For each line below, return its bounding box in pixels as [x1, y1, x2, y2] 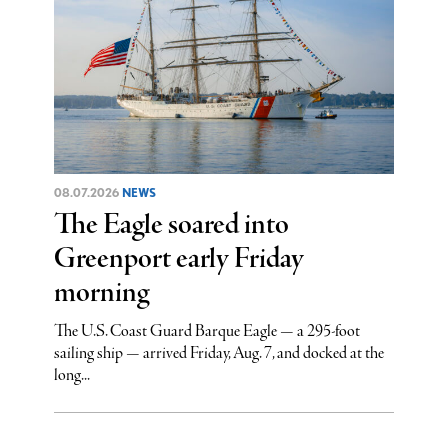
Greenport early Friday [53, 239, 304, 279]
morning [53, 273, 149, 313]
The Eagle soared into [53, 205, 289, 245]
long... [53, 363, 90, 387]
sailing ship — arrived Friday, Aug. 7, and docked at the [53, 341, 384, 365]
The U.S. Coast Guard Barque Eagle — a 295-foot [53, 319, 360, 343]
